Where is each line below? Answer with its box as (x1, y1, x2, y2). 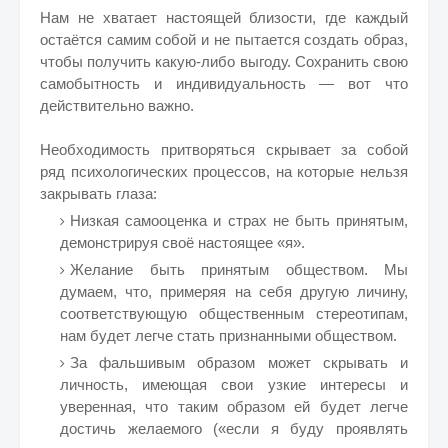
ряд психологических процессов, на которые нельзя (40, 163, 408, 180)
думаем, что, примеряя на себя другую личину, (60, 283, 408, 300)
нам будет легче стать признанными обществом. (60, 327, 397, 344)
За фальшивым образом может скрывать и (70, 354, 408, 371)
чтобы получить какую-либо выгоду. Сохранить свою (40, 53, 408, 70)
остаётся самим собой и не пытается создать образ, (40, 31, 408, 48)
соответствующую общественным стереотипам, (60, 305, 408, 322)
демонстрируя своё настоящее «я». (60, 234, 305, 251)
